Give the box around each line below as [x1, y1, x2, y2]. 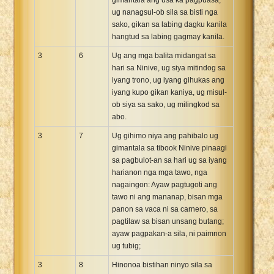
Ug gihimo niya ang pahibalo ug [112, 131, 218, 140]
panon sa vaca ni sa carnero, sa [112, 204, 218, 213]
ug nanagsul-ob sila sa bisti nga [112, 7, 218, 17]
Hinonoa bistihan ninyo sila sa [112, 260, 212, 269]
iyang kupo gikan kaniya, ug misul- [112, 87, 227, 97]
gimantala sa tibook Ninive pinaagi [112, 143, 227, 152]
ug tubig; [112, 241, 141, 250]
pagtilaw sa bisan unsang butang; [112, 217, 224, 226]
